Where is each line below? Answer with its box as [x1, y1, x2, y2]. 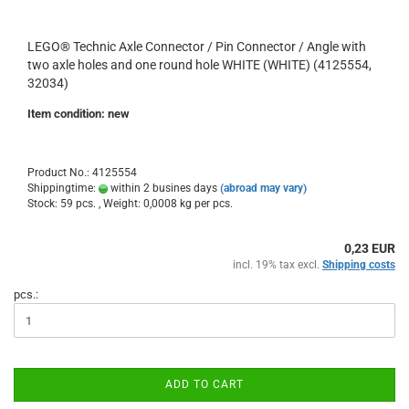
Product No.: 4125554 [27, 166, 137, 179]
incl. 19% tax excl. [233, 258, 322, 271]
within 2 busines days [108, 182, 217, 194]
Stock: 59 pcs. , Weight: [27, 197, 143, 210]
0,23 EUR [344, 241, 395, 256]
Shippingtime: [27, 182, 99, 194]
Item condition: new [27, 107, 130, 121]
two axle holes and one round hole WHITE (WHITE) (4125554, [27, 58, 372, 72]
